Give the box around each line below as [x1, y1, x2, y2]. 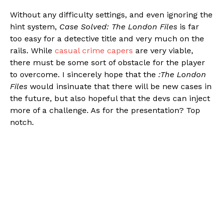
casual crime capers [55, 45, 133, 55]
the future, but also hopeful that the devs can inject [10, 93, 210, 103]
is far [177, 21, 199, 31]
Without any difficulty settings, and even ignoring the [10, 9, 213, 19]
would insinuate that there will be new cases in [27, 81, 212, 91]
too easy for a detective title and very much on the [10, 33, 204, 43]
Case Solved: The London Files [59, 21, 177, 31]
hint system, [10, 21, 59, 31]
